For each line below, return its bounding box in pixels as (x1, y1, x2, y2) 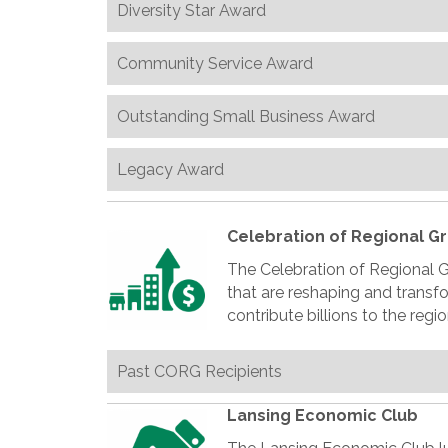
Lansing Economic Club (227, 406, 418, 425)
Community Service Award (117, 54, 313, 73)
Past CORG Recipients (117, 362, 282, 381)
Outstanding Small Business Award (117, 107, 375, 126)
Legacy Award (117, 160, 224, 179)
